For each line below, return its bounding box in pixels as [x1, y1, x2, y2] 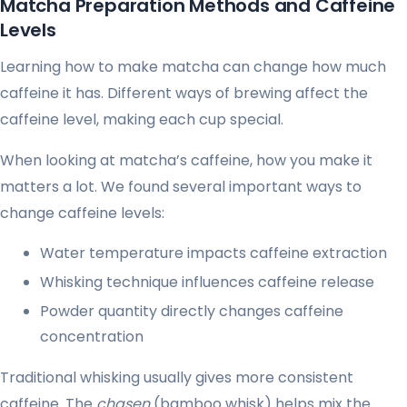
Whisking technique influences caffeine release [40, 272, 374, 293]
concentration [40, 326, 144, 348]
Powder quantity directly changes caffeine [40, 301, 343, 323]
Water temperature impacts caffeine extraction [40, 243, 387, 264]
